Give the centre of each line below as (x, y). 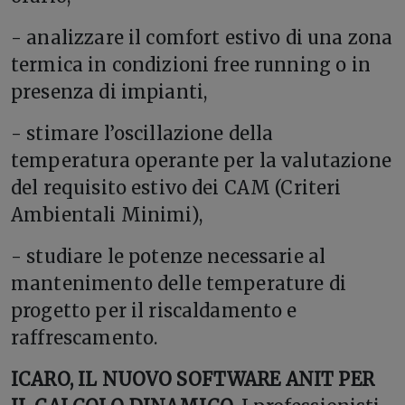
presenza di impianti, (109, 92)
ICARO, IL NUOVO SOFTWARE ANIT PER (193, 380)
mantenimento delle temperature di (179, 284)
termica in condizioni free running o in (191, 65)
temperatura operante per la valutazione (201, 161)
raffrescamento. (85, 338)
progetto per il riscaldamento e (154, 311)
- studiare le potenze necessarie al (169, 257)
